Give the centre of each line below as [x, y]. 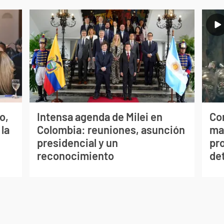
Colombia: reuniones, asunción [111, 130]
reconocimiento [75, 156]
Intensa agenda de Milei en [99, 117]
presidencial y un [77, 143]
